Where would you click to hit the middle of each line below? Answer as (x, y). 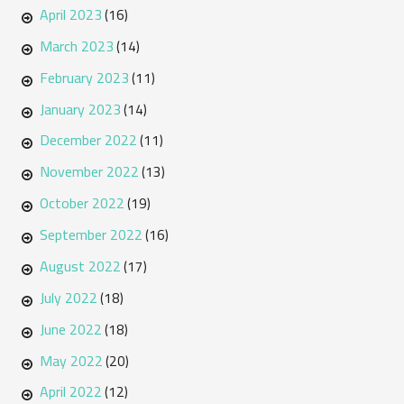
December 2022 (88, 140)
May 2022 (71, 360)
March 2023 (76, 46)
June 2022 (70, 329)
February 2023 (84, 77)
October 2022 (82, 203)
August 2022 (80, 266)
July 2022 (68, 297)
